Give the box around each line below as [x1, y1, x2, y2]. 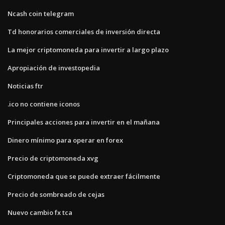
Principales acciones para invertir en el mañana [8, 117, 160, 127]
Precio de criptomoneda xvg [8, 153, 98, 163]
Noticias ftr [8, 81, 43, 90]
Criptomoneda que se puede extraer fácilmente [8, 171, 160, 181]
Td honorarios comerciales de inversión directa [8, 27, 160, 36]
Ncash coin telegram [8, 9, 74, 18]
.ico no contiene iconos [8, 99, 80, 108]
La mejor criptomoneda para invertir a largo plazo [8, 45, 169, 54]
